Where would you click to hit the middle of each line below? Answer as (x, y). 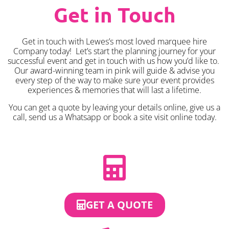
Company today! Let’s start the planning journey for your (114, 51)
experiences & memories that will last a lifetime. (114, 90)
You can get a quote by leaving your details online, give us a (114, 107)
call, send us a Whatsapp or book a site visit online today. (114, 117)
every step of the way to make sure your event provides (114, 81)
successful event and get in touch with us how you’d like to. (114, 61)
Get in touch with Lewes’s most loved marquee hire (114, 42)
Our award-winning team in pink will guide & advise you (114, 71)
